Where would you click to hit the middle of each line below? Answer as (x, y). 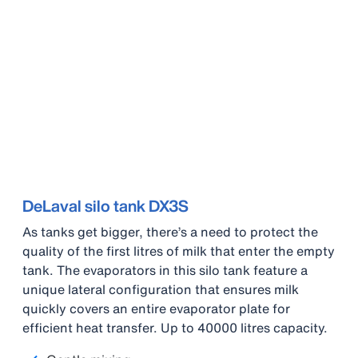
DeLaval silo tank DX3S (105, 205)
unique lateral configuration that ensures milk (161, 289)
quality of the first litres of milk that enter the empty (179, 251)
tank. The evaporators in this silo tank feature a (165, 270)
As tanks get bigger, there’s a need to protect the (170, 231)
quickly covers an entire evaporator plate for (156, 308)
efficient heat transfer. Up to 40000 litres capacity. (175, 327)
